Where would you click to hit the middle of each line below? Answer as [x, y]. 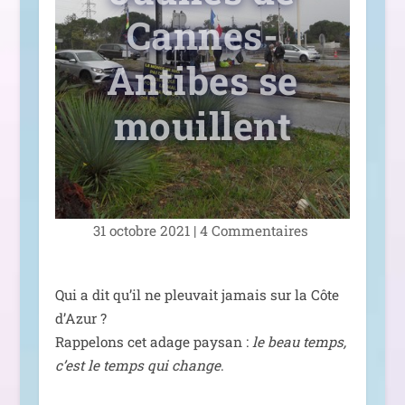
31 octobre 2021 [141, 230]
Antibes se [202, 80]
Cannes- [202, 35]
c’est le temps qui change [137, 366]
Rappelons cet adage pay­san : [153, 342]
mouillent [202, 126]
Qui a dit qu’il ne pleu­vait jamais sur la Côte [197, 295]
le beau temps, [299, 342]
